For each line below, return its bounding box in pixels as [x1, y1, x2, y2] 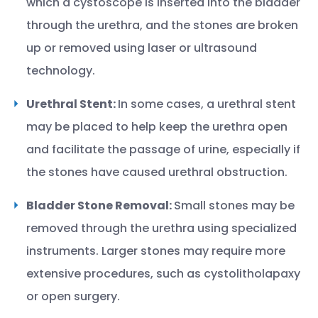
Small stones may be [174, 197, 295, 214]
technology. [26, 62, 95, 79]
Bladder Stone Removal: [26, 197, 174, 214]
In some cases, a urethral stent [118, 96, 296, 112]
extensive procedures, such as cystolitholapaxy [26, 265, 300, 282]
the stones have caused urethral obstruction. [26, 164, 287, 180]
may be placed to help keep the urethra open [26, 119, 287, 135]
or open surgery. [26, 288, 120, 305]
